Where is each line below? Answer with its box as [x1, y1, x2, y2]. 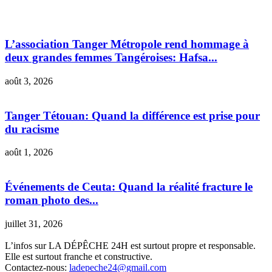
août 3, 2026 [5, 75, 53, 86]
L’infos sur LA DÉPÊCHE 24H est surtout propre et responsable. [5, 240, 256, 251]
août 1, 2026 [5, 147, 53, 158]
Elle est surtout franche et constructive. [5, 251, 152, 262]
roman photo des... [5, 193, 98, 206]
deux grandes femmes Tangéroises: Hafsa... [5, 51, 217, 64]
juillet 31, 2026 [5, 218, 63, 229]
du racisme [5, 122, 59, 135]
